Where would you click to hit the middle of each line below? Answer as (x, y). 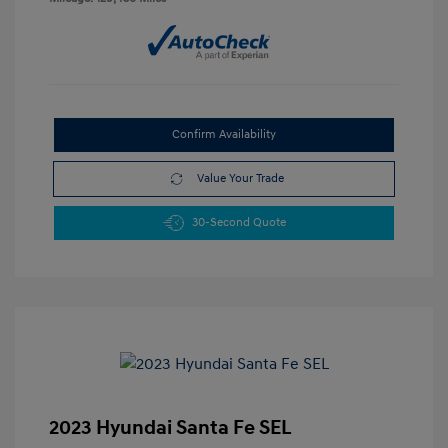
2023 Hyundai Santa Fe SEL (170, 428)
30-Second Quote (238, 223)
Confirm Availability (224, 135)
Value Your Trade (240, 179)
